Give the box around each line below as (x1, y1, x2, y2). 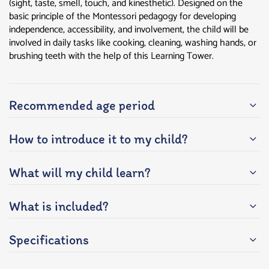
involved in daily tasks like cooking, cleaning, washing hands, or (9, 35, 256, 52)
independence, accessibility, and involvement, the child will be (9, 22, 249, 38)
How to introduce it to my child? (9, 131, 188, 148)
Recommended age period (9, 97, 155, 114)
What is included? (9, 198, 109, 215)
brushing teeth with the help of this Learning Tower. (9, 48, 214, 65)
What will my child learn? (9, 165, 151, 181)
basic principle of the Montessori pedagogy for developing (9, 8, 236, 25)
